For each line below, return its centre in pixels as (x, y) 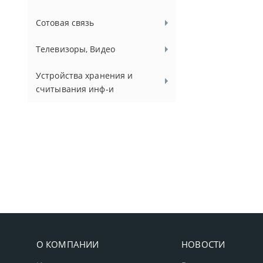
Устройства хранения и (85, 75)
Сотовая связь (65, 23)
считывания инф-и (75, 89)
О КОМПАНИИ (68, 244)
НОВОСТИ (203, 244)
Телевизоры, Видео (75, 49)
